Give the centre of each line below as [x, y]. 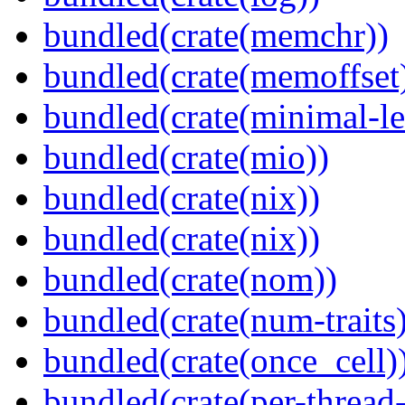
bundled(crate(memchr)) [216, 35]
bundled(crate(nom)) [190, 279]
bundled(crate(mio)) [186, 157]
